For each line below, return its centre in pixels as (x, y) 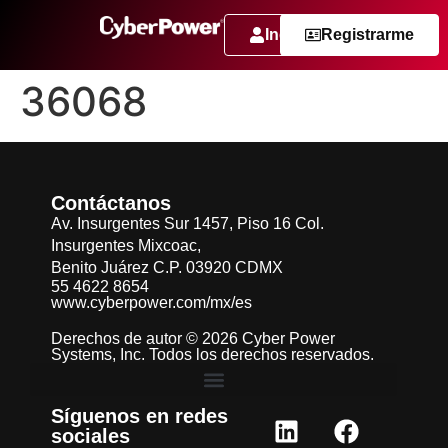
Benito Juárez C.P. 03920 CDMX (167, 267)
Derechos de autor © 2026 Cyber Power (193, 338)
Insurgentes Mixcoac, (126, 245)
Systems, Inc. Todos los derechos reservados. (212, 354)
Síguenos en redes (139, 416)
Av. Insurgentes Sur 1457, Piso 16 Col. (187, 223)
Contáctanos (111, 203)
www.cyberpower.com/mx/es (151, 302)
